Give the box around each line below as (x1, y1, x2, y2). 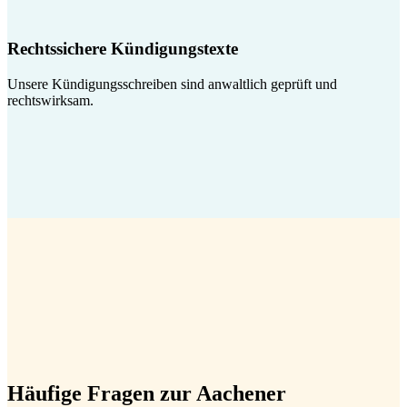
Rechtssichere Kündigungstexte (7, 39, 238, 59)
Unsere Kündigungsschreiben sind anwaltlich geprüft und (7, 76, 337, 93)
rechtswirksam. (7, 93, 94, 109)
